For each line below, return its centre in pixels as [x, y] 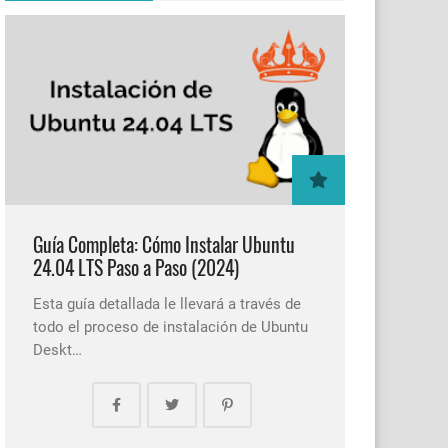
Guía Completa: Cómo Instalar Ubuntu [164, 244]
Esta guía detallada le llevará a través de [167, 303]
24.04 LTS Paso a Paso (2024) [136, 267]
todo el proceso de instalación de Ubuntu [170, 326]
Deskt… [57, 349]
